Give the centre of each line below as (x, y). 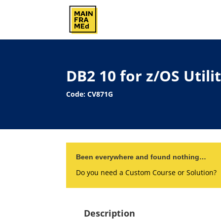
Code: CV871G (90, 94)
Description (110, 213)
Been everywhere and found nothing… (141, 157)
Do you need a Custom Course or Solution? (147, 172)
